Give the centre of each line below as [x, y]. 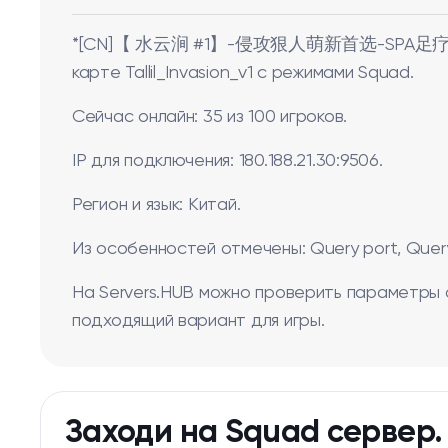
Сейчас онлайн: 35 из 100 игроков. [210, 117]
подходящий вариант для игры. [198, 321]
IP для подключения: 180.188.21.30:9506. [227, 161]
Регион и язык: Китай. [156, 205]
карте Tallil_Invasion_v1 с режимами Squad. [243, 73]
